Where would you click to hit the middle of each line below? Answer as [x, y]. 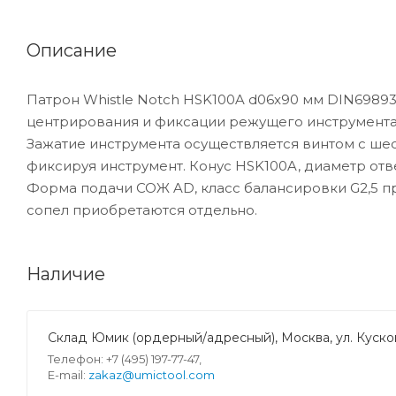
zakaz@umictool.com [152, 374]
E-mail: [68, 374]
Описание [72, 50]
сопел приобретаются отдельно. [142, 209]
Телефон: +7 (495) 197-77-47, [125, 358]
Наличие [66, 274]
